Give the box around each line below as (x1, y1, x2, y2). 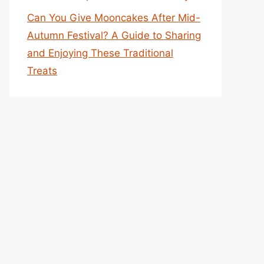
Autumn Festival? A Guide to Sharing (27, 29, 201, 41)
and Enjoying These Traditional (27, 47, 173, 59)
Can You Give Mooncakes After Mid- (27, 12, 200, 24)
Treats (27, 65, 57, 77)
